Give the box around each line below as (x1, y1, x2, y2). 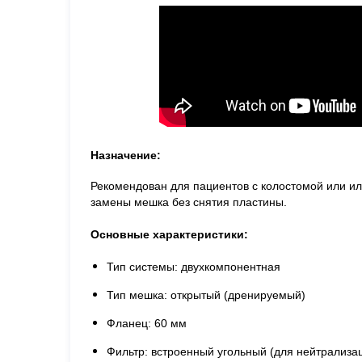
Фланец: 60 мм (107, 316, 187, 330)
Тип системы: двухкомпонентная (107, 259, 280, 273)
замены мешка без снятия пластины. (90, 195, 287, 208)
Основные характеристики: (90, 227, 248, 241)
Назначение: (90, 148, 161, 162)
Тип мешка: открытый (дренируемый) (107, 288, 305, 301)
